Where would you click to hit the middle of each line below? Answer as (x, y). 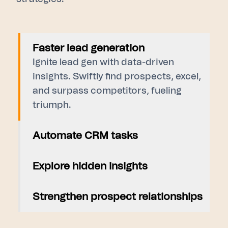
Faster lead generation (89, 48)
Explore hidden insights (90, 166)
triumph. (52, 105)
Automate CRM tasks (85, 136)
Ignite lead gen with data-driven (103, 62)
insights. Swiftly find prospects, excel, (117, 77)
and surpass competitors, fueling (107, 91)
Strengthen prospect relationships (118, 197)
